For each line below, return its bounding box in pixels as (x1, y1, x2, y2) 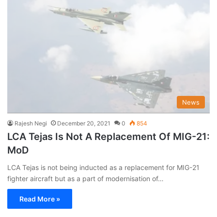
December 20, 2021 (57, 119, 110, 127)
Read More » (19, 194, 60, 203)
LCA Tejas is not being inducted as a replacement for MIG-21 (7, 163, 200, 171)
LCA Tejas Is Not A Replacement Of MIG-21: (7, 130, 210, 142)
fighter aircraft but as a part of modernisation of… (7, 174, 164, 183)
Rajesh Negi (15, 119, 47, 127)
